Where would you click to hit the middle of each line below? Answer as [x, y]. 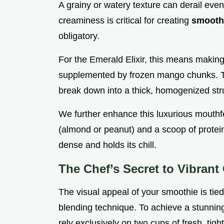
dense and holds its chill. [107, 145]
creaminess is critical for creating [125, 21]
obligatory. [79, 36]
